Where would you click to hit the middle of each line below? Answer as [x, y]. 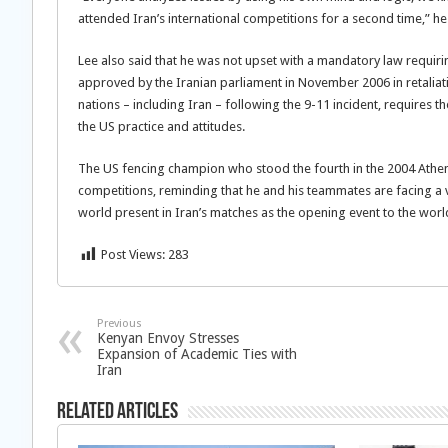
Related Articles [117, 412]
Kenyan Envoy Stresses [168, 338]
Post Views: [133, 254]
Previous [119, 323]
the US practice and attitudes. [161, 126]
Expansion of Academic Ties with [197, 354]
